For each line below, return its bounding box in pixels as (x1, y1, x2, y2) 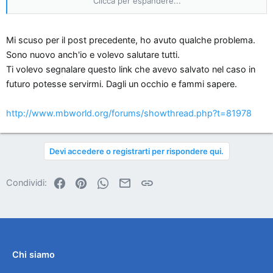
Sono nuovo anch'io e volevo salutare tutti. (6, 49, 180, 61)
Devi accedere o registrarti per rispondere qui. (49, 146, 224, 157)
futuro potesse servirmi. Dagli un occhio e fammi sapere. (6, 79, 237, 90)
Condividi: (6, 177, 47, 189)
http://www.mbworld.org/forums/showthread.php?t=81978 (6, 108, 252, 119)
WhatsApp (109, 176, 154, 188)
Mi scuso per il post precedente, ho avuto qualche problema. (6, 35, 255, 46)
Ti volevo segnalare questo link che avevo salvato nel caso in (6, 64, 255, 76)
